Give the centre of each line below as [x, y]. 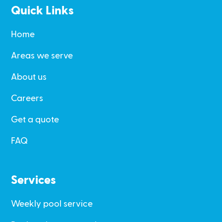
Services [34, 180]
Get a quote [35, 119]
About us [29, 77]
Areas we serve [42, 55]
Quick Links [43, 11]
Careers [27, 98]
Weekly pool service [52, 204]
